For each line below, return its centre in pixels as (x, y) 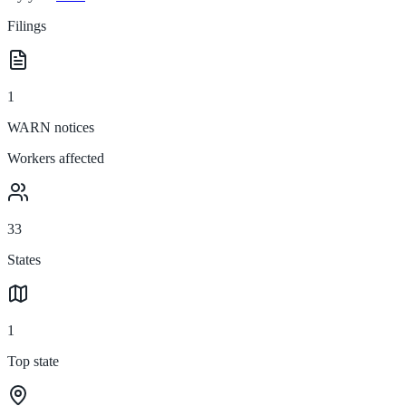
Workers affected (56, 158)
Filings (27, 25)
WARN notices (51, 127)
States (24, 259)
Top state (33, 361)
